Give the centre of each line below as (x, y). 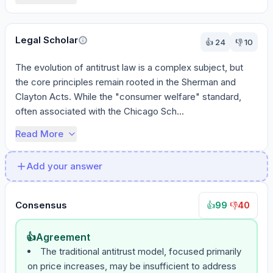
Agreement (63, 237)
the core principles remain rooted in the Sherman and (126, 82)
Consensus (41, 205)
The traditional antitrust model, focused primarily (141, 251)
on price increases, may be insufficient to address (132, 266)
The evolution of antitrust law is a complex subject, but (129, 67)
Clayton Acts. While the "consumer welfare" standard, (128, 97)
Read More (39, 134)
